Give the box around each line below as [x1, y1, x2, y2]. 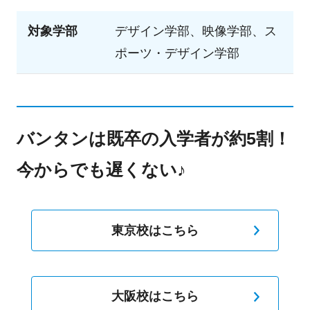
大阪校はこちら [111, 289, 199, 304]
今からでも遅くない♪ [16, 159, 186, 179]
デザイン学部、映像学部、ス [114, 24, 277, 38]
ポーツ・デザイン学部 [114, 46, 239, 60]
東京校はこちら [111, 223, 199, 237]
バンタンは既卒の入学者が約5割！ [16, 128, 291, 148]
